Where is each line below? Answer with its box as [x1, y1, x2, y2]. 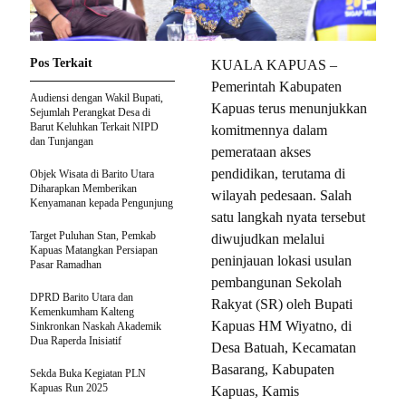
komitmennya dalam [211, 121, 327, 138]
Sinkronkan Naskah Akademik [30, 319, 161, 333]
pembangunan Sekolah [211, 274, 342, 290]
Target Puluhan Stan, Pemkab [30, 228, 156, 242]
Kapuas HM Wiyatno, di [211, 317, 352, 333]
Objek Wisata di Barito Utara [30, 167, 154, 180]
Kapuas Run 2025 [30, 381, 108, 394]
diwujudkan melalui [211, 230, 324, 246]
